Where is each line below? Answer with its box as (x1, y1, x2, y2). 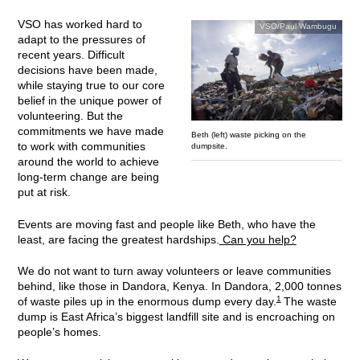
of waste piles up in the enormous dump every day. (17, 296, 276, 308)
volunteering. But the (17, 110, 123, 123)
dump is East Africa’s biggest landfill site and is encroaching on (17, 311, 335, 323)
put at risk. (17, 186, 71, 199)
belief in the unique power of (17, 95, 162, 108)
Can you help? (219, 233, 297, 246)
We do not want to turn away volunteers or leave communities (17, 265, 331, 277)
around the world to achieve (17, 156, 159, 169)
